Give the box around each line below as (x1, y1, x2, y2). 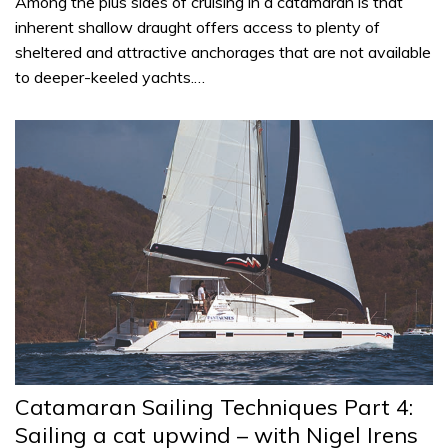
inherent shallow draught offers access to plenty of (15, 16, 380, 37)
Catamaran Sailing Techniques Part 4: (15, 392, 413, 421)
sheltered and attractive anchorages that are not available (15, 41, 431, 62)
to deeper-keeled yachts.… (15, 66, 205, 87)
